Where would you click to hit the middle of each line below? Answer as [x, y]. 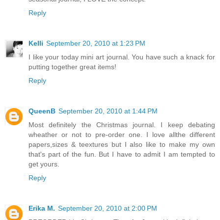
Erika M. [42, 208]
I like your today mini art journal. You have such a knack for [122, 57]
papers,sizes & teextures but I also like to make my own [122, 145]
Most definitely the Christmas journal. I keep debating [122, 125]
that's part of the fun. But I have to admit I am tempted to [122, 154]
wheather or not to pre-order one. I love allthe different [122, 135]
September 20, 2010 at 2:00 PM [108, 208]
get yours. [44, 164]
